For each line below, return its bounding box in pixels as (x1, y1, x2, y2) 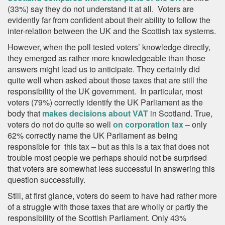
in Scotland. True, (148, 107, 212, 119)
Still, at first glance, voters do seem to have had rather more (8, 190, 217, 201)
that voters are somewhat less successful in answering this (8, 163, 215, 174)
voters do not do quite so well (8, 119, 113, 130)
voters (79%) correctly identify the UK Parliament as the (8, 96, 203, 108)
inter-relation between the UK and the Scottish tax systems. (8, 25, 216, 37)
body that (8, 107, 42, 119)
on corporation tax (113, 119, 183, 130)
